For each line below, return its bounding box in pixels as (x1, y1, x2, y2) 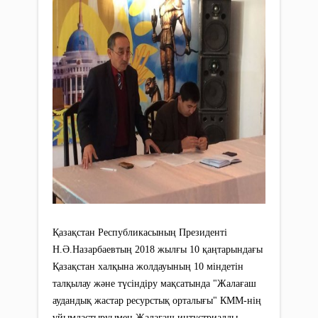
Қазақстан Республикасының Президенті (53, 226, 227, 238)
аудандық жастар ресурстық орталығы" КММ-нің (53, 295, 261, 306)
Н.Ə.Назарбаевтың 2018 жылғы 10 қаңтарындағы (53, 243, 263, 255)
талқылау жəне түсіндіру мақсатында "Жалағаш (53, 278, 256, 289)
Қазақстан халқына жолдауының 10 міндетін (53, 261, 243, 272)
